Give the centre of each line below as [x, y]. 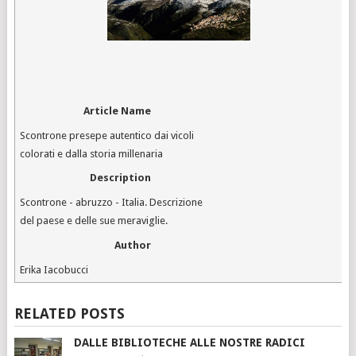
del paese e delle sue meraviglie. [94, 221]
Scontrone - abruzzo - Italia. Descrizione [112, 203]
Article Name [118, 110]
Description [121, 178]
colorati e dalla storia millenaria [92, 153]
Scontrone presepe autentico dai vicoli [107, 135]
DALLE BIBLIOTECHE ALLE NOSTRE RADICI [189, 342]
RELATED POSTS [69, 313]
